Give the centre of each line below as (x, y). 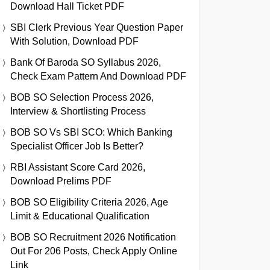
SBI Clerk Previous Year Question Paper (97, 27)
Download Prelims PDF (61, 181)
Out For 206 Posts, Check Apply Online (94, 251)
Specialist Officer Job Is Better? (77, 146)
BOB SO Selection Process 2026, (82, 97)
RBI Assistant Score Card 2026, (78, 167)
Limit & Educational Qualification (80, 216)
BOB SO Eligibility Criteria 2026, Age (89, 202)
